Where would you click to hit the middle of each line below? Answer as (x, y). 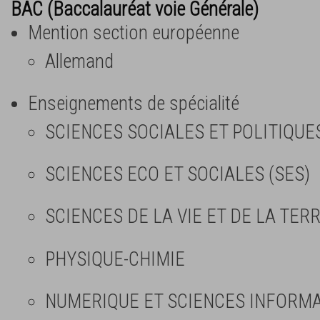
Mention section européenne (134, 32)
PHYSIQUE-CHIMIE (115, 259)
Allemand (79, 61)
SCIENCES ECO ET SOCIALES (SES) (177, 175)
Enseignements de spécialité (134, 103)
